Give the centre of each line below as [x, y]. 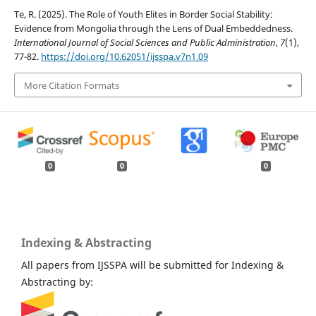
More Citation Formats [71, 85]
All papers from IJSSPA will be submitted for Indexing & [152, 265]
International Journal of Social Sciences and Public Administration [145, 43]
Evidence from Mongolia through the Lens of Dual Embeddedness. [153, 29]
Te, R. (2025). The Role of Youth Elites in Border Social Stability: [143, 14]
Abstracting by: [57, 282]
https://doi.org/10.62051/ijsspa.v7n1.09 [124, 57]
